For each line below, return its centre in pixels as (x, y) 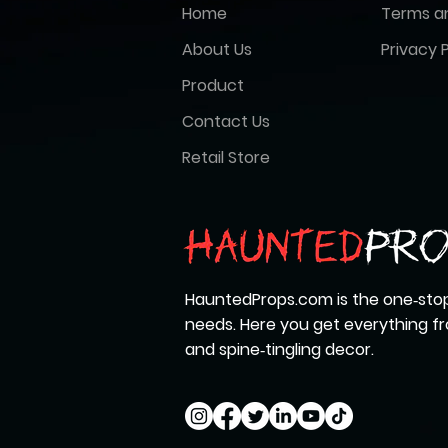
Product (213, 86)
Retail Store (226, 158)
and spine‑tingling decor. (279, 350)
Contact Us (226, 122)
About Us (217, 50)
